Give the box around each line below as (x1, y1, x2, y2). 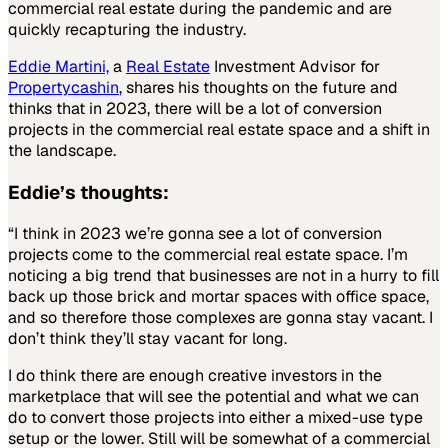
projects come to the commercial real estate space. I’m (8, 244, 408, 266)
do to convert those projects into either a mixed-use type (8, 407, 423, 429)
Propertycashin (8, 76, 119, 98)
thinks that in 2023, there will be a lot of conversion (8, 97, 382, 119)
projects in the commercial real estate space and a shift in (8, 118, 430, 140)
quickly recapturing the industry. (8, 18, 246, 40)
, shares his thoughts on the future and (119, 76, 398, 98)
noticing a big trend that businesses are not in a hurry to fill (8, 265, 439, 287)
